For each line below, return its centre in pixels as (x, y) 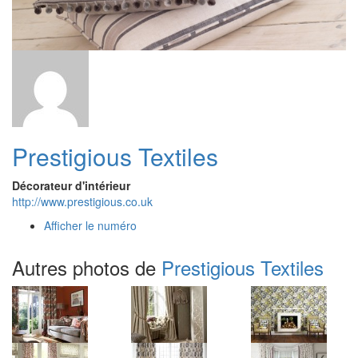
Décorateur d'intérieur (71, 185)
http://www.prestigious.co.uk (82, 201)
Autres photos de (87, 267)
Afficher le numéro (90, 225)
